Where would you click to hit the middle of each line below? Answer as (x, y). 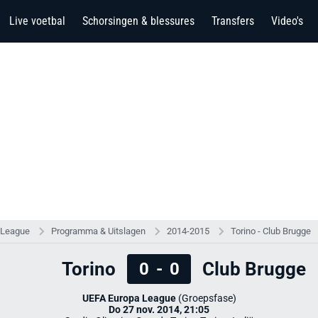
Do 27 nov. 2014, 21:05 (159, 309)
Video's (287, 21)
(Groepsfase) (206, 298)
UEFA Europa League (129, 298)
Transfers (233, 21)
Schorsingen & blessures (138, 21)
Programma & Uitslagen (98, 231)
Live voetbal (37, 21)
